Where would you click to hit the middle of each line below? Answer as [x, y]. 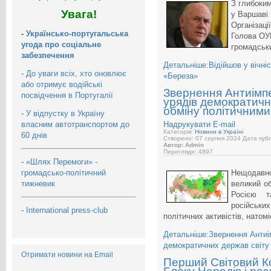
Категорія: [179, 132]
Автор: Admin [184, 145]
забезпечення [48, 55]
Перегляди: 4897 [188, 152]
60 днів [34, 135]
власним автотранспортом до [75, 124]
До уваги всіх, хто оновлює [76, 73]
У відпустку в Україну [65, 113]
